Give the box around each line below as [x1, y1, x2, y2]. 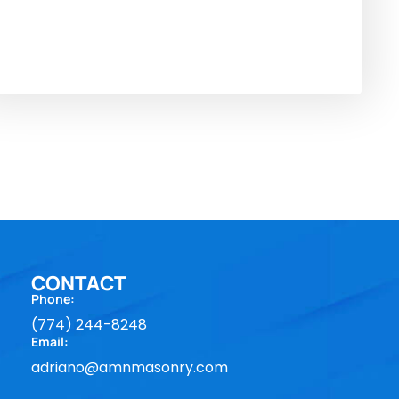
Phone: [31, 290, 76, 307]
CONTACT [31, 270, 126, 297]
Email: [31, 333, 69, 350]
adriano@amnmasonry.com [31, 357, 229, 378]
